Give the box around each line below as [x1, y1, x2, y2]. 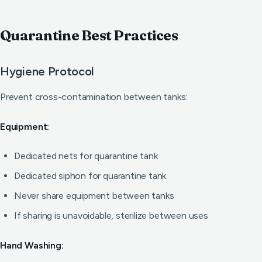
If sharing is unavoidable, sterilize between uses [14, 210, 208, 221]
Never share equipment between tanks [14, 190, 174, 201]
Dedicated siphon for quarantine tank [14, 170, 167, 181]
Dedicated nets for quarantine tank [14, 150, 158, 161]
